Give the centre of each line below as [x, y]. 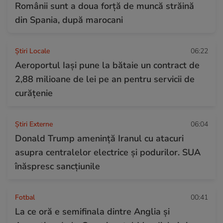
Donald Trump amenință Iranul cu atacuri [99, 138]
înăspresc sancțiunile [57, 166]
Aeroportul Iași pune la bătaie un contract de [107, 65]
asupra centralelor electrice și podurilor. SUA [108, 152]
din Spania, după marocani [69, 20]
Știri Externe [34, 124]
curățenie [34, 93]
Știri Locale [32, 51]
